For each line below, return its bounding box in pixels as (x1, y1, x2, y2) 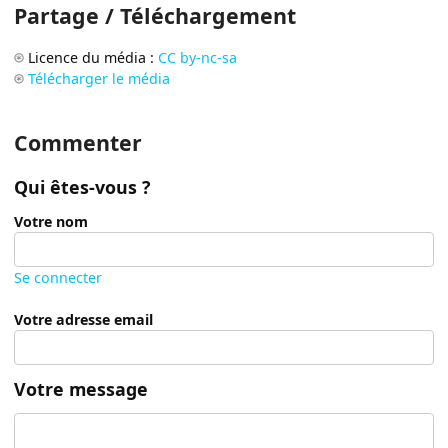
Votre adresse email (14, 310, 154, 330)
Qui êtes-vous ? (14, 175, 151, 200)
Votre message (14, 377, 149, 402)
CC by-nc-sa (158, 47, 238, 67)
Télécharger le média (28, 68, 171, 88)
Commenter (14, 127, 143, 157)
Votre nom (14, 211, 89, 231)
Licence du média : (28, 47, 159, 67)
